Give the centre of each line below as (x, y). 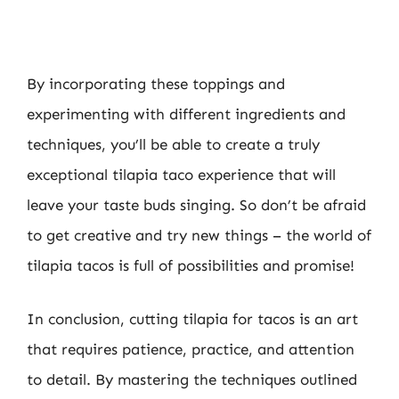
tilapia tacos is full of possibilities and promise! (191, 265)
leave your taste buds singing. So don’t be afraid (196, 205)
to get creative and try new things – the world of (199, 235)
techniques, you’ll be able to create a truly (173, 144)
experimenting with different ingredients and (186, 114)
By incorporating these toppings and (156, 84)
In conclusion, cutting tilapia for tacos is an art (192, 318)
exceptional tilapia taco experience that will (181, 175)
